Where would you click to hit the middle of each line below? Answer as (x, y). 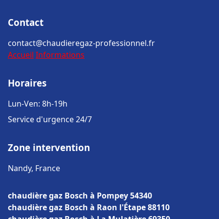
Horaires (27, 83)
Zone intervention (49, 147)
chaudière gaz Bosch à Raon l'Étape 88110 (89, 207)
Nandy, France (34, 168)
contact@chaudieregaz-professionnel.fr (81, 43)
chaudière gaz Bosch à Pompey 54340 (80, 196)
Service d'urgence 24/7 (50, 119)
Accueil (21, 55)
